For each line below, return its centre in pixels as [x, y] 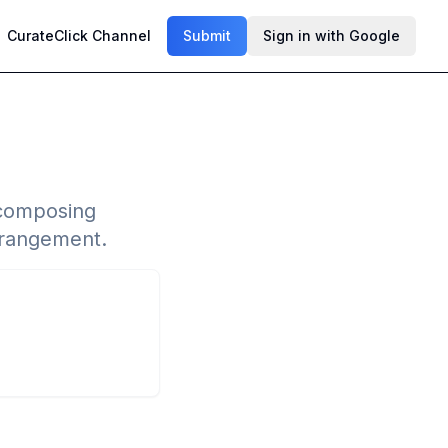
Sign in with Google [331, 35]
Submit [207, 35]
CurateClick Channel [79, 35]
